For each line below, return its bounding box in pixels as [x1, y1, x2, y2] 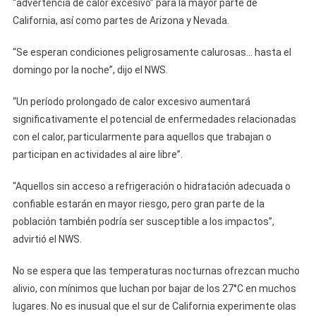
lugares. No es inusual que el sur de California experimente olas [12, 300, 296, 312]
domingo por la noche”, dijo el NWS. [12, 64, 168, 75]
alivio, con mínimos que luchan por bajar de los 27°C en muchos [12, 283, 296, 294]
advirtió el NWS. [12, 233, 82, 245]
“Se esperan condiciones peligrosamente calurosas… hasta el [12, 47, 291, 58]
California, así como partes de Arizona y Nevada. [12, 15, 229, 26]
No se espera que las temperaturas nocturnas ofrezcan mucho [12, 265, 300, 276]
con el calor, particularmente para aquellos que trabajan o [12, 131, 272, 142]
